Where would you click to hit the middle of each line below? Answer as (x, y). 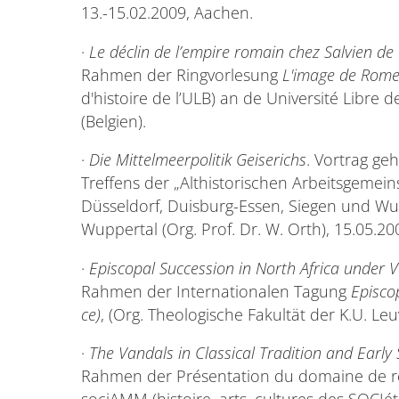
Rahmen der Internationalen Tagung (216, 291)
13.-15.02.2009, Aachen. (167, 13)
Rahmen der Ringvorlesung (181, 74)
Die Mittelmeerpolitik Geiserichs (197, 160)
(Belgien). (113, 121)
